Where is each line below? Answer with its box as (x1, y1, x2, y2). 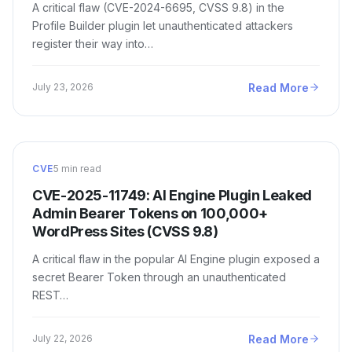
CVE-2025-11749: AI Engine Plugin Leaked (32, 186, 312, 203)
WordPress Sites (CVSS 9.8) (32, 222, 218, 240)
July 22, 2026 (32, 332, 93, 345)
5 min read (53, 162, 101, 174)
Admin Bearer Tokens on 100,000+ (32, 204, 268, 222)
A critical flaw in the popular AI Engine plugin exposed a (32, 251, 320, 266)
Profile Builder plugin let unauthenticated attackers (32, 18, 293, 32)
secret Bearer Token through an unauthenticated (32, 269, 286, 284)
